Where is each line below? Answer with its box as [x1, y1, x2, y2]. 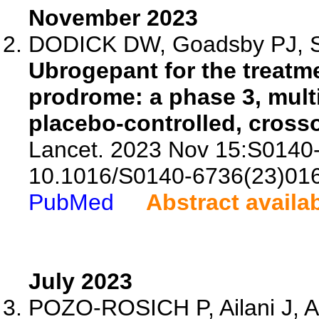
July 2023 [28, 268, 132, 294]
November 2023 [28, 5, 198, 31]
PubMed [28, 189, 114, 215]
